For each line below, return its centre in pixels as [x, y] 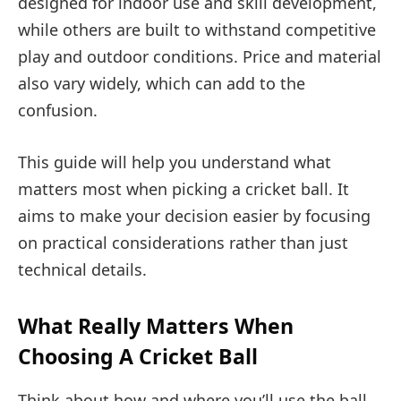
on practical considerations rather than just [183, 242]
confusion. [58, 110]
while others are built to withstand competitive [197, 29]
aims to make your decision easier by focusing [194, 215]
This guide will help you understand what [175, 162]
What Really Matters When [156, 325]
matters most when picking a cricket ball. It [183, 188]
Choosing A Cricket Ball [138, 356]
